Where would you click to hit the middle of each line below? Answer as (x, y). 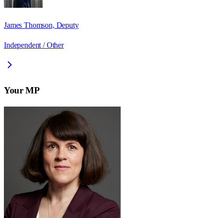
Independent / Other (34, 45)
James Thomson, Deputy (41, 25)
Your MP (22, 90)
